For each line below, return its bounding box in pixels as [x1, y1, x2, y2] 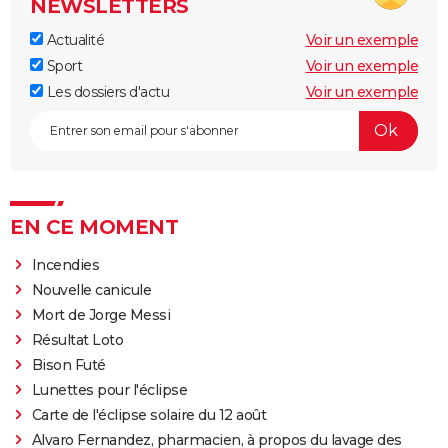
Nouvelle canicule [31, 280, 152, 299]
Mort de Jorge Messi [31, 305, 171, 324]
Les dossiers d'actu [43, 82, 169, 101]
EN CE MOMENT [10, 214, 178, 239]
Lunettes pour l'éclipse [31, 380, 188, 399]
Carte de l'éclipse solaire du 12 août [31, 405, 267, 424]
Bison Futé [31, 355, 106, 374]
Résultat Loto [31, 330, 124, 349]
